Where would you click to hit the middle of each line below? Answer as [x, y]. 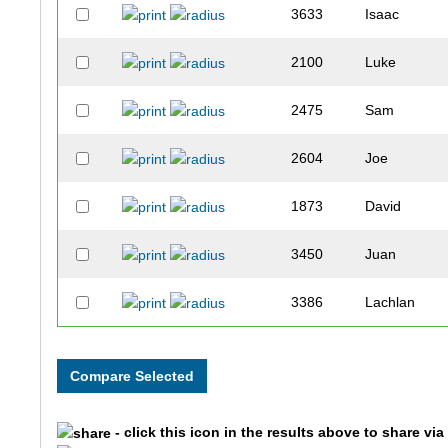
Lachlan [390, 301]
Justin [384, 397]
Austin [385, 349]
